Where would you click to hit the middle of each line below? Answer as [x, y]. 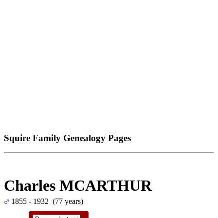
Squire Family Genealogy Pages [67, 138]
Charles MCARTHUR [78, 185]
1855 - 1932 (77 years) [46, 201]
